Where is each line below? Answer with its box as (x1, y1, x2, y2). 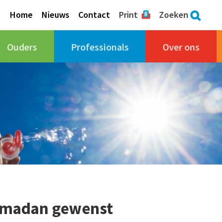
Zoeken (159, 9, 189, 20)
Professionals (71, 41, 129, 53)
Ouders (7, 41, 38, 53)
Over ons (163, 41, 200, 53)
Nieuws (42, 9, 70, 20)
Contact (78, 9, 111, 20)
